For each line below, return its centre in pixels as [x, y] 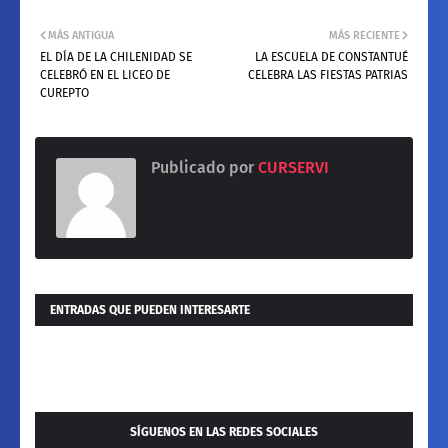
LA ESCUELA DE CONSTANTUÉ [331, 57]
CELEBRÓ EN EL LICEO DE [105, 75]
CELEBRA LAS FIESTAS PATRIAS [328, 75]
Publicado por [202, 168]
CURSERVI [291, 168]
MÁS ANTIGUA [81, 36]
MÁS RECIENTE [364, 36]
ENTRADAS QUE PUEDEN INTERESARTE [150, 310]
